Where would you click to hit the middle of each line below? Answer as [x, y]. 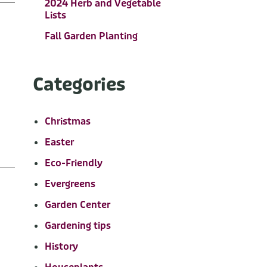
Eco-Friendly [73, 163]
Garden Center [77, 205]
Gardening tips [77, 226]
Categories [79, 85]
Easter [59, 142]
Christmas [67, 121]
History [61, 246]
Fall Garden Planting [91, 36]
